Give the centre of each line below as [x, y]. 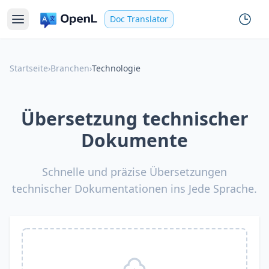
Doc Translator [139, 19]
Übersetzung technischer [134, 119]
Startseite [29, 68]
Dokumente [134, 140]
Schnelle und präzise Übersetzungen [134, 172]
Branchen [70, 68]
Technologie [116, 68]
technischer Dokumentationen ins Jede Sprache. [134, 189]
